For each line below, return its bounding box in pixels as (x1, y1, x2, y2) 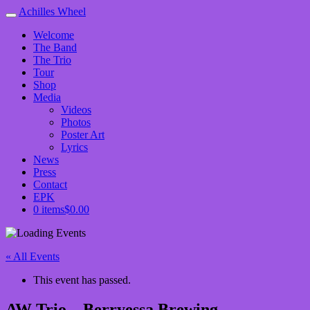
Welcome (33, 29, 74, 41)
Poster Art (61, 129, 104, 140)
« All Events (6, 250, 60, 262)
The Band (33, 42, 77, 53)
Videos (61, 104, 91, 116)
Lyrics (61, 141, 88, 153)
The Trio (33, 54, 71, 66)
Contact (33, 179, 67, 190)
